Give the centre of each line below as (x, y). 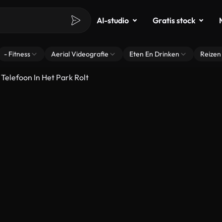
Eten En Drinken (154, 54)
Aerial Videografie (80, 54)
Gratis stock (174, 20)
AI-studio (113, 20)
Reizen (211, 54)
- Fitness (17, 54)
